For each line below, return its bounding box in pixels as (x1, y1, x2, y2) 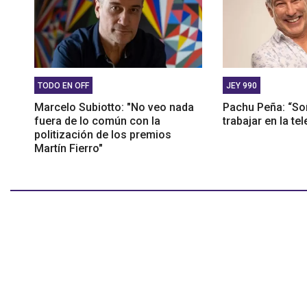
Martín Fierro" (34, 141, 103, 155)
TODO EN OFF (38, 80, 89, 90)
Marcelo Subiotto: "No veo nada (34, 100, 194, 114)
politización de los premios (34, 127, 171, 141)
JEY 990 (226, 80, 258, 90)
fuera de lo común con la (34, 114, 160, 127)
